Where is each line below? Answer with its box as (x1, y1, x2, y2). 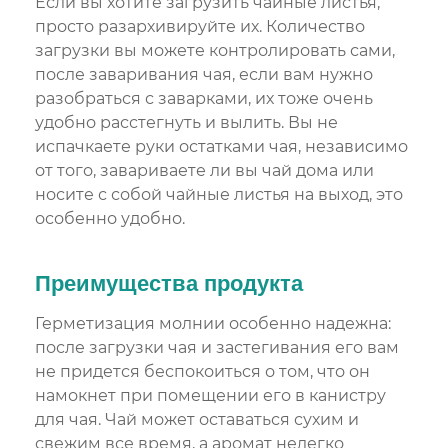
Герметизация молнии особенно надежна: (35, 314, 391, 334)
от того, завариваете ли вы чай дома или (35, 161, 374, 181)
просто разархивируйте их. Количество (35, 17, 365, 37)
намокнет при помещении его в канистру (35, 386, 386, 406)
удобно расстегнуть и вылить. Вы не (35, 113, 338, 133)
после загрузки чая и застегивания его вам (35, 338, 399, 358)
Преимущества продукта (35, 271, 303, 297)
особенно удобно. (35, 209, 185, 229)
